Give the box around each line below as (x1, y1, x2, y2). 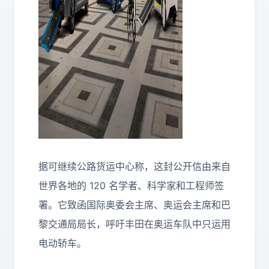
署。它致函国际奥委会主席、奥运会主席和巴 (38, 199, 231, 211)
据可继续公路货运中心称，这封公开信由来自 (38, 160, 231, 172)
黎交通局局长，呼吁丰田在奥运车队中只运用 (38, 218, 231, 230)
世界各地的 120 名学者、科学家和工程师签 (38, 180, 224, 192)
